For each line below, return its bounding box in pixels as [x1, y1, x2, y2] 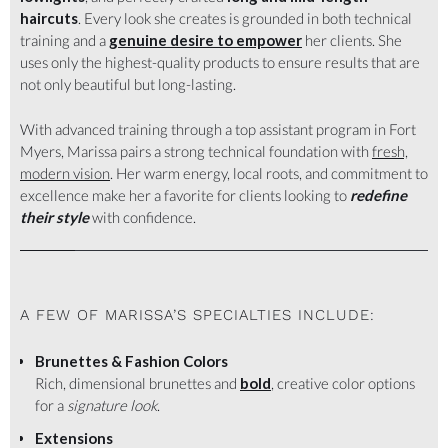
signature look [67, 396, 157, 415]
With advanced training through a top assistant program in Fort [20, 119, 416, 138]
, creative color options [271, 374, 415, 393]
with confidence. [89, 207, 196, 226]
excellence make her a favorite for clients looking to [20, 185, 350, 204]
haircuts [20, 9, 78, 28]
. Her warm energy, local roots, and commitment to [110, 163, 428, 182]
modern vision [20, 163, 110, 182]
